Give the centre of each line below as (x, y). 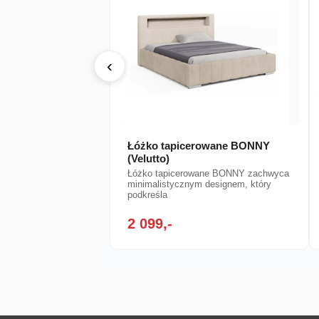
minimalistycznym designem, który (200, 184)
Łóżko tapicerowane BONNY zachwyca (209, 174)
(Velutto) (149, 159)
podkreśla (148, 195)
